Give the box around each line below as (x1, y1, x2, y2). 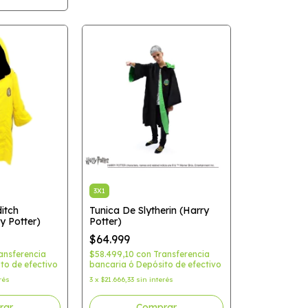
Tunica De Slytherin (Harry (89, 204, 209, 217)
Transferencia (153, 249, 210, 259)
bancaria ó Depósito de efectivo (89, 259, 221, 269)
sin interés (135, 275, 173, 284)
